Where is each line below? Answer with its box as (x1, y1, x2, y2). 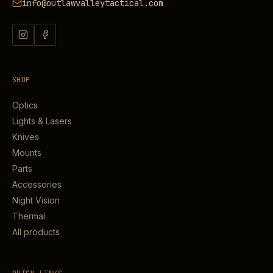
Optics (12, 100, 38, 110)
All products (12, 227, 60, 237)
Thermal (12, 211, 45, 221)
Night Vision (12, 195, 60, 205)
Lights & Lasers (12, 116, 72, 126)
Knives (12, 132, 39, 142)
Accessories (12, 179, 62, 190)
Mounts (12, 147, 41, 158)
